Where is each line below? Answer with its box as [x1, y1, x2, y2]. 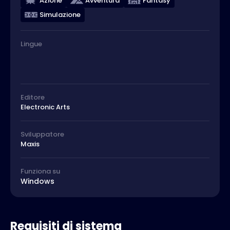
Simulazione [40, 10, 81, 20]
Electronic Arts [21, 102, 70, 112]
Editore [21, 92, 45, 102]
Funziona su [21, 166, 60, 176]
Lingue [21, 39, 42, 49]
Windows [21, 176, 54, 186]
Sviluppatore [21, 129, 64, 139]
